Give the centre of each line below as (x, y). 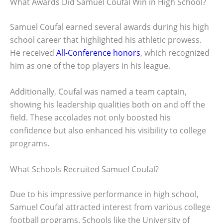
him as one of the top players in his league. (90, 66)
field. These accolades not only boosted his (90, 118)
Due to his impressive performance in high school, (104, 194)
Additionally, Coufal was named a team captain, (98, 92)
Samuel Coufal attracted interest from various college (110, 207)
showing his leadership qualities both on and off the (108, 105)
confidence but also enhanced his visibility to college (108, 131)
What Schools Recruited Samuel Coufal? (84, 169)
